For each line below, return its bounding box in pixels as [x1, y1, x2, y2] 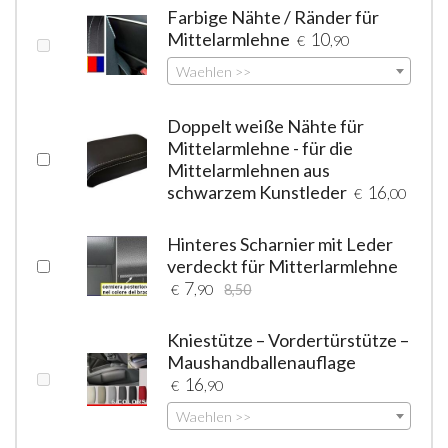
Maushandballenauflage [167, 350, 357, 373]
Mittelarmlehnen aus [167, 158, 331, 181]
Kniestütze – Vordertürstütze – [167, 328, 410, 351]
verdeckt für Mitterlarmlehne [167, 254, 399, 277]
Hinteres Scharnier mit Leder [167, 232, 394, 255]
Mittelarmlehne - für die [167, 136, 354, 159]
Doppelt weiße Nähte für [167, 114, 365, 137]
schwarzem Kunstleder [167, 180, 348, 203]
